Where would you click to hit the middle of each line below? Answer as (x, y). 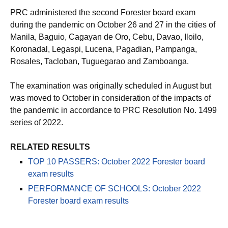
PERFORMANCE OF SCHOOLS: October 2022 (115, 189)
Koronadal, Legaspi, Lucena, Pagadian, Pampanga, (104, 49)
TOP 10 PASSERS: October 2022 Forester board (117, 162)
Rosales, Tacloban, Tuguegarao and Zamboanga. (99, 61)
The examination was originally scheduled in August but (111, 86)
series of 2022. (37, 122)
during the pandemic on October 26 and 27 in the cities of (113, 25)
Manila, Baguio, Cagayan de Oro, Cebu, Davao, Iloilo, (107, 37)
